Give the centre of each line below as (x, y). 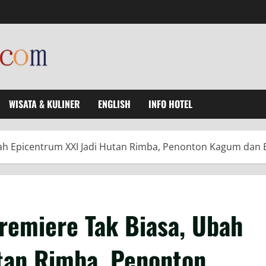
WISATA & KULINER (45, 104)
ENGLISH (114, 104)
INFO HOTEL (170, 104)
